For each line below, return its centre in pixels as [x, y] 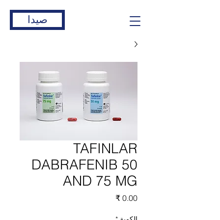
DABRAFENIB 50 [84, 165]
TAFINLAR [105, 148]
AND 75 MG [100, 181]
